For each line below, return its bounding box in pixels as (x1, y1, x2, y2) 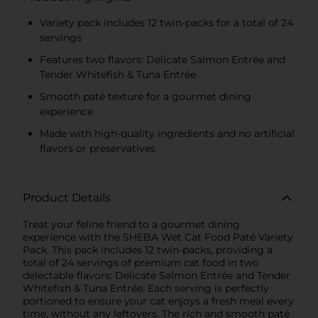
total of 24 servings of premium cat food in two (23, 256, 259, 269)
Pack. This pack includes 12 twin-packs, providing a (23, 243, 273, 256)
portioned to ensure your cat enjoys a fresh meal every (23, 294, 294, 307)
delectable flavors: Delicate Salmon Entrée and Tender (23, 268, 290, 282)
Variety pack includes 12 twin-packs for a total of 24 (40, 16, 293, 29)
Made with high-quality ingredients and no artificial (40, 126, 295, 140)
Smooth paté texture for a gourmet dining (40, 89, 251, 103)
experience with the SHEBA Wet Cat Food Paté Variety (23, 230, 293, 243)
